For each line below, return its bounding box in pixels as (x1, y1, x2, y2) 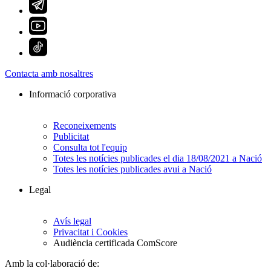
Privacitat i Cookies (53, 227, 128, 238)
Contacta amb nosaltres (5, 68, 93, 79)
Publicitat (53, 131, 89, 142)
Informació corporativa (29, 89, 116, 100)
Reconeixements (53, 120, 116, 131)
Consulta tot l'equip (53, 142, 127, 153)
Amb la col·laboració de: (5, 258, 99, 269)
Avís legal (53, 216, 91, 227)
